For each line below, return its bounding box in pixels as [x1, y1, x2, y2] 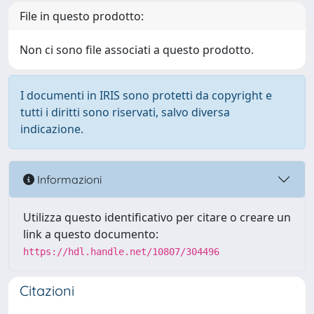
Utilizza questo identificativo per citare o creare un [23, 210, 291, 225]
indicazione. [20, 121, 83, 137]
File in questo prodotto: [20, 8, 144, 24]
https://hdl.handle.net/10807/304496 [23, 246, 219, 257]
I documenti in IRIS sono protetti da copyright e [20, 88, 272, 103]
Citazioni [20, 282, 74, 299]
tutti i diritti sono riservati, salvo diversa [20, 104, 230, 120]
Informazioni [34, 172, 102, 186]
